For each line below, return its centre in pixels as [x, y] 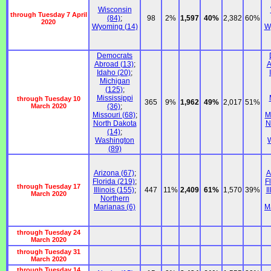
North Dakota [115, 124]
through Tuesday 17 [48, 187]
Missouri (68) [114, 115]
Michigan [115, 81]
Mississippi [115, 98]
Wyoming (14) [115, 27]
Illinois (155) [114, 190]
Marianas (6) [115, 207]
